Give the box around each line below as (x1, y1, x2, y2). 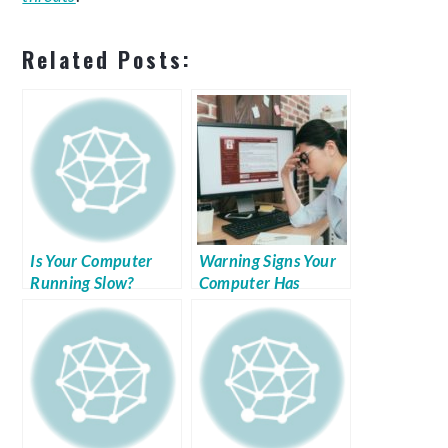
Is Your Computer (30, 251, 153, 271)
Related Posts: (22, 44, 193, 76)
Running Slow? (30, 273, 134, 293)
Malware (198, 295, 262, 315)
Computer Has (198, 273, 300, 293)
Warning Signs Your (198, 251, 336, 271)
